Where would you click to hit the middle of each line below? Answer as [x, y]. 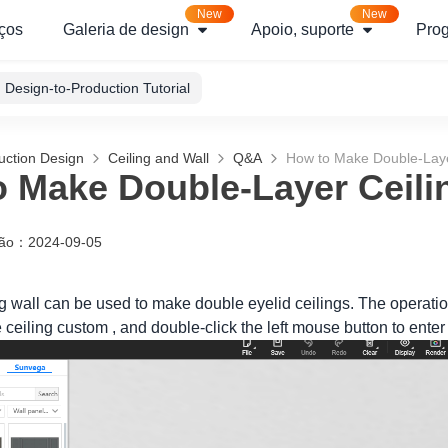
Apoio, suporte [302, 29]
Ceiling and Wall [158, 158]
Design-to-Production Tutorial [97, 88]
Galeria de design [126, 29]
